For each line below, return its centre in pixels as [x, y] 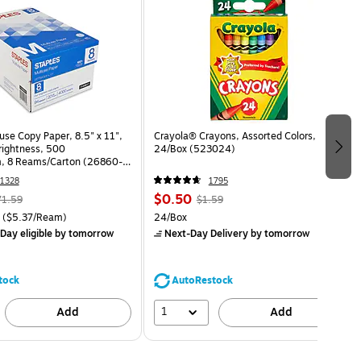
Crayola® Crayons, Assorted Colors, [234, 136]
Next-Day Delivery [206, 233]
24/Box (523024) [194, 149]
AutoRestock [202, 280]
